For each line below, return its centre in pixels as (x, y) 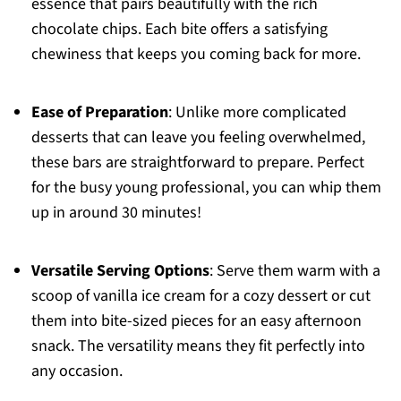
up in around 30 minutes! (116, 213)
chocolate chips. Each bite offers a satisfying (179, 29)
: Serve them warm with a (294, 271)
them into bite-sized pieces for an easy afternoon (196, 321)
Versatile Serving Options (120, 271)
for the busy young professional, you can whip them (206, 188)
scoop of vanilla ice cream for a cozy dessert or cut (200, 296)
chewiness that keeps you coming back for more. (196, 54)
